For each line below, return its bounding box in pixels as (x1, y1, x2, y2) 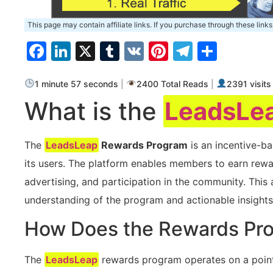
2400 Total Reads (136, 78, 209, 89)
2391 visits (227, 78, 272, 89)
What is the (24, 96, 163, 126)
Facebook (46, 39, 137, 63)
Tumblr (119, 39, 184, 63)
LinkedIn (71, 39, 148, 63)
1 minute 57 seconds (35, 78, 119, 89)
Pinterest (168, 39, 252, 63)
